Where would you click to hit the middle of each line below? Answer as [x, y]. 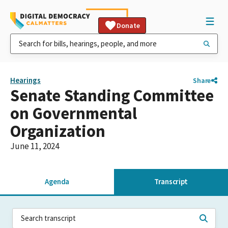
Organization [58, 131]
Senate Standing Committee [112, 95]
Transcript [171, 181]
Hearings [25, 80]
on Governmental [74, 113]
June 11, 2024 [35, 146]
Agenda [57, 181]
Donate [128, 25]
